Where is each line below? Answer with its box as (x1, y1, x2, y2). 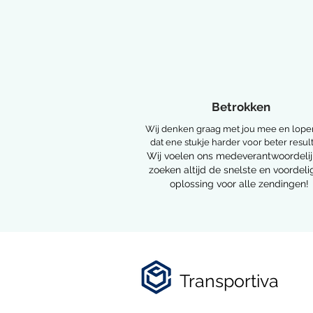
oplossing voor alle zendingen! (169, 178, 309, 189)
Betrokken (211, 100, 273, 114)
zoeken (148, 164, 184, 175)
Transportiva (180, 270, 279, 291)
